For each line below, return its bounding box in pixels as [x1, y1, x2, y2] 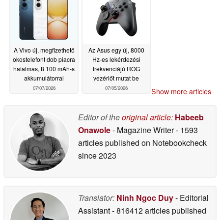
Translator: [78, 192, 114, 203]
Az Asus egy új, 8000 [88, 46, 144, 55]
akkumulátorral [24, 74, 64, 82]
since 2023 [78, 149, 116, 161]
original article [122, 111, 171, 123]
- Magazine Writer [110, 124, 176, 136]
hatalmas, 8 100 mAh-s [13, 64, 75, 73]
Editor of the [78, 111, 122, 123]
